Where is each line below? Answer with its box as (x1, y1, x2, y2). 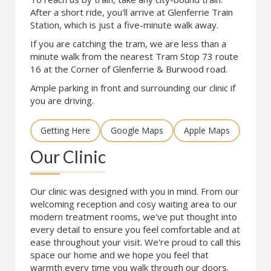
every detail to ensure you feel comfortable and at (30, 223, 240, 235)
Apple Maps (184, 125, 230, 136)
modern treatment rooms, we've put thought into (30, 211, 237, 223)
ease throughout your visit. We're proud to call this (30, 236, 241, 248)
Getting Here (41, 125, 90, 136)
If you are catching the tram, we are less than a (30, 38, 226, 50)
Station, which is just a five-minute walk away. (30, 19, 218, 31)
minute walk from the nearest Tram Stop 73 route (30, 50, 238, 62)
